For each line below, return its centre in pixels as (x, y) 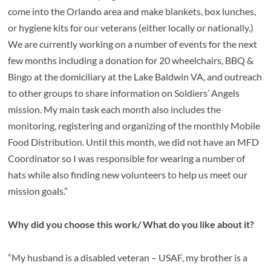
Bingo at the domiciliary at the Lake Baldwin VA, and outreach (135, 77)
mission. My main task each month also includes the (115, 109)
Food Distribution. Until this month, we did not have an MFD (134, 142)
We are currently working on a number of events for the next (133, 44)
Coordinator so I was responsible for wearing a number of (127, 158)
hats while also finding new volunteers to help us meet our (128, 175)
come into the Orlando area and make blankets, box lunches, (132, 11)
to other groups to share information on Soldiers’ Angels (124, 93)
